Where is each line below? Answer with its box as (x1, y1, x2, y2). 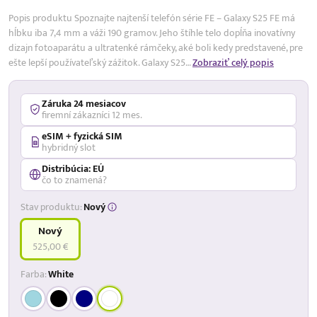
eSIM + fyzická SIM (42, 127, 122, 144)
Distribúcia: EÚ (42, 160, 104, 177)
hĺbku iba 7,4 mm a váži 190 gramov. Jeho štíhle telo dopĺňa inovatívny (8, 24, 295, 41)
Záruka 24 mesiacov (42, 95, 126, 112)
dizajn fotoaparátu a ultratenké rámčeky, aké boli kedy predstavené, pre (8, 39, 303, 56)
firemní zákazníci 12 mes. (42, 106, 142, 123)
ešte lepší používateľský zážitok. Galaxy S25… (8, 54, 192, 71)
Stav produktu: (21, 198, 82, 215)
